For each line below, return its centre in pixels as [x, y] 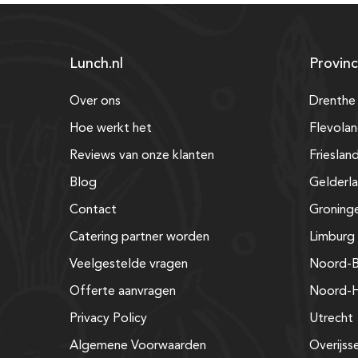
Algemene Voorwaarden [138, 346]
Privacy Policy [108, 318]
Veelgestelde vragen [129, 264]
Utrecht [331, 318]
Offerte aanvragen [123, 291]
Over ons [95, 101]
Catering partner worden [139, 237]
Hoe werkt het [111, 128]
